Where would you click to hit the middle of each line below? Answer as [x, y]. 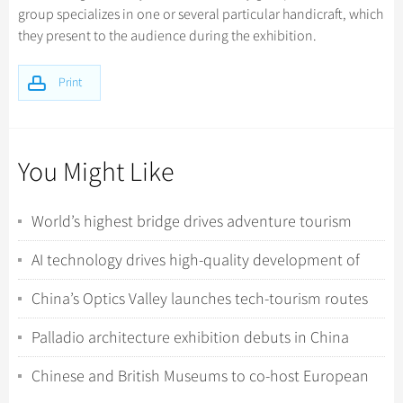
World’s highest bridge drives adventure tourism [192, 221]
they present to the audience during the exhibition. [167, 36]
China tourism [79, 280]
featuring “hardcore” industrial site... [152, 318]
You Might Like [96, 172]
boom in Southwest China [118, 241]
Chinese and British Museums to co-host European [200, 376]
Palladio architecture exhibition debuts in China [190, 337]
